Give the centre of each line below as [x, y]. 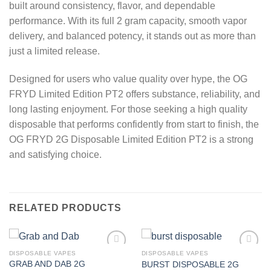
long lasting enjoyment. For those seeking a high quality [128, 109]
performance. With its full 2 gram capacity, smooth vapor [128, 21]
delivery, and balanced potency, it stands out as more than [132, 36]
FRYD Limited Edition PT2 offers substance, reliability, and [135, 94]
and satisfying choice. [55, 154]
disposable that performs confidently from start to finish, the [134, 124]
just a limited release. [54, 51]
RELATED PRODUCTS [65, 208]
